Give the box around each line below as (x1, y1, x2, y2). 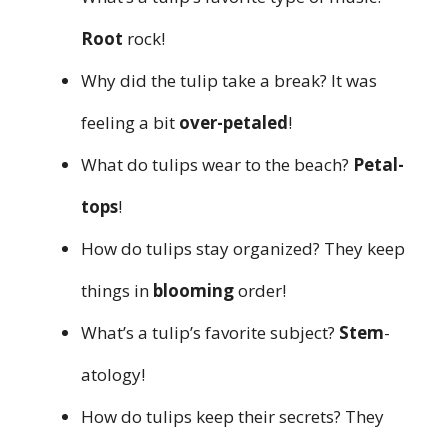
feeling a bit (81, 110, 179, 134)
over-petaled (179, 110, 288, 134)
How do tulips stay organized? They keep (81, 236, 405, 260)
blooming (153, 278, 234, 302)
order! (234, 278, 286, 302)
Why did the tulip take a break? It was (81, 68, 377, 92)
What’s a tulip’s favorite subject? (81, 320, 339, 344)
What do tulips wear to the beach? (81, 152, 353, 176)
